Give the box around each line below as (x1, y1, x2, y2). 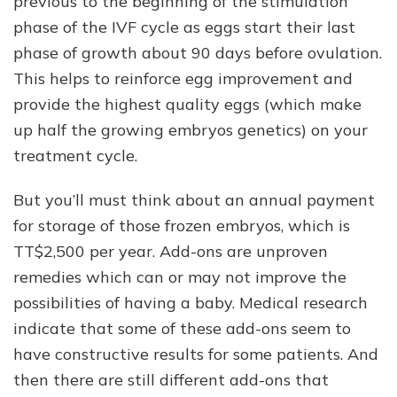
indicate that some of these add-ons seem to (13, 318, 351, 339)
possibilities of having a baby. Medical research (13, 292, 368, 314)
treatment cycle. (13, 145, 137, 167)
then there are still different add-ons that (13, 370, 329, 391)
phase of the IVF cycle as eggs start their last (13, 17, 355, 38)
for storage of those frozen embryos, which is (13, 215, 350, 237)
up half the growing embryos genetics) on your (13, 120, 368, 141)
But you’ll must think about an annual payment (13, 190, 375, 211)
